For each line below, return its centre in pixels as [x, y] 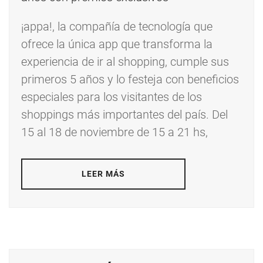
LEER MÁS [103, 174]
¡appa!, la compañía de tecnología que [117, 27]
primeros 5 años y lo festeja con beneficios [130, 80]
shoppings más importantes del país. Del [124, 115]
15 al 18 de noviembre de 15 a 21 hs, [114, 132]
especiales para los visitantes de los [112, 97]
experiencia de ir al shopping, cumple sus [125, 62]
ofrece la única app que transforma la [117, 44]
